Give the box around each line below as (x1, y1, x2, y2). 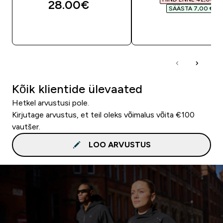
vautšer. (12, 122, 40, 131)
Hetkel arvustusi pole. (12, 98, 89, 107)
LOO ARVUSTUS (88, 140, 151, 149)
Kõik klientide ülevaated (12, 82, 142, 96)
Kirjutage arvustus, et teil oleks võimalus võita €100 (12, 110, 195, 119)
